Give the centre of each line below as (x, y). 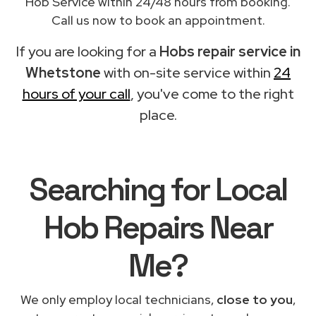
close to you (255, 299)
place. (158, 115)
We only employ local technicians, (119, 299)
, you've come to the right (212, 93)
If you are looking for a (87, 51)
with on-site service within (187, 72)
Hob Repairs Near (158, 227)
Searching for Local (158, 189)
